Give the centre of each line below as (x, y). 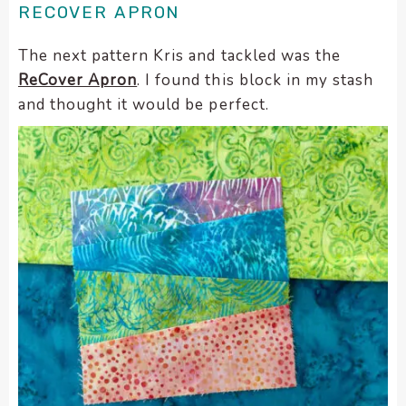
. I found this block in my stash (255, 80)
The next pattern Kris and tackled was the (179, 55)
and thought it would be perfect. (144, 104)
